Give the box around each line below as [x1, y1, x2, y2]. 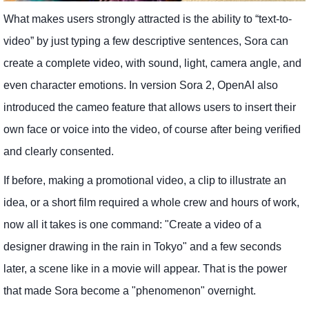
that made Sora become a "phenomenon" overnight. [3, 284, 256, 297]
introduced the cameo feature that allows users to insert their [3, 101, 296, 113]
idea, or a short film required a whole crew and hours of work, [3, 196, 299, 208]
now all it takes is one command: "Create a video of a [3, 218, 261, 230]
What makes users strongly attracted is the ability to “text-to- [3, 12, 292, 25]
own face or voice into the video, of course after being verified [3, 123, 301, 135]
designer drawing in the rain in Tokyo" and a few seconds [3, 240, 281, 252]
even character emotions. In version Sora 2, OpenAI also [3, 79, 278, 91]
